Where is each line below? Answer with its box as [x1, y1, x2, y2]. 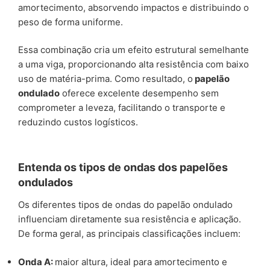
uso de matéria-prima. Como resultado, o [18, 73, 193, 85]
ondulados [18, 175, 73, 189]
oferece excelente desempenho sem [60, 87, 219, 99]
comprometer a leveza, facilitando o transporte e [18, 102, 225, 114]
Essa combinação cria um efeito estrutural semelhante [18, 44, 249, 56]
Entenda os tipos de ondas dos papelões [18, 160, 228, 174]
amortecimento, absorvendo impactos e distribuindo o [18, 1, 249, 13]
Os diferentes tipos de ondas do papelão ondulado [18, 199, 233, 211]
